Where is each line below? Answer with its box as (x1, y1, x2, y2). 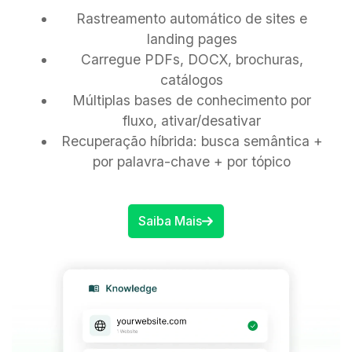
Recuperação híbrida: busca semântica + (60, 132, 323, 149)
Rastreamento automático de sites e (76, 9, 307, 27)
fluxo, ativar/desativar (123, 112, 261, 129)
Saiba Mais (137, 213, 202, 229)
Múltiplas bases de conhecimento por (72, 91, 311, 108)
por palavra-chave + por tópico (93, 152, 291, 170)
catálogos (160, 71, 223, 88)
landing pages (146, 30, 237, 47)
